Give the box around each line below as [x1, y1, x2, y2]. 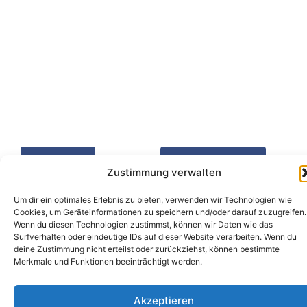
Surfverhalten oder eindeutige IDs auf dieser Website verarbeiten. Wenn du [14, 232, 297, 242]
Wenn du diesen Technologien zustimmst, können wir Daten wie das [14, 219, 273, 230]
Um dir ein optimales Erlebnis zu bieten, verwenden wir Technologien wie [14, 195, 292, 205]
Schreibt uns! [189, 164, 237, 174]
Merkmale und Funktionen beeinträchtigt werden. [14, 256, 202, 267]
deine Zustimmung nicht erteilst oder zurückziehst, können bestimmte [14, 244, 280, 254]
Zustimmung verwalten [106, 166, 221, 179]
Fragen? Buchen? [181, 156, 245, 166]
